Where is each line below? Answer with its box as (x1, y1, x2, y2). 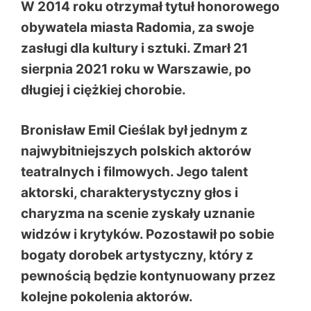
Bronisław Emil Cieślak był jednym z (21, 122, 248, 138)
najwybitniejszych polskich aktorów (21, 143, 251, 159)
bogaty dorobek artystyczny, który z (21, 247, 253, 263)
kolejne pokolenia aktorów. (21, 289, 193, 305)
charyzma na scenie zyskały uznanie (21, 205, 255, 221)
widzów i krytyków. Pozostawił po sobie (21, 226, 274, 242)
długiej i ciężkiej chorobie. (21, 81, 186, 98)
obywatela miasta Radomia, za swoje (21, 19, 254, 35)
